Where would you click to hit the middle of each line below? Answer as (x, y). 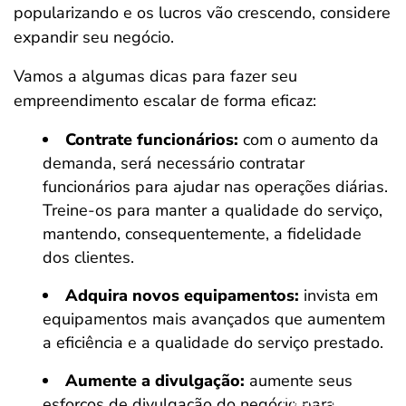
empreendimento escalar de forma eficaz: (165, 101)
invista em (338, 295)
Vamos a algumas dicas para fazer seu (155, 76)
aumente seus (299, 381)
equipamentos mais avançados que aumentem (214, 319)
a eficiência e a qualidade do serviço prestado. (213, 343)
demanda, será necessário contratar (174, 163)
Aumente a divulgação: (155, 381)
